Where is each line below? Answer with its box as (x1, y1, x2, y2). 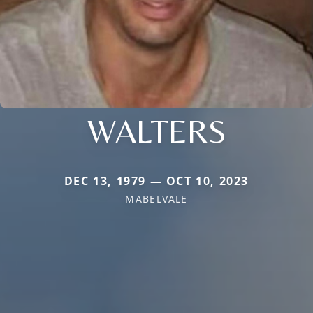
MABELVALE (125, 191, 188, 205)
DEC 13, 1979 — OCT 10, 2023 (64, 173, 249, 189)
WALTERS (87, 110, 226, 150)
